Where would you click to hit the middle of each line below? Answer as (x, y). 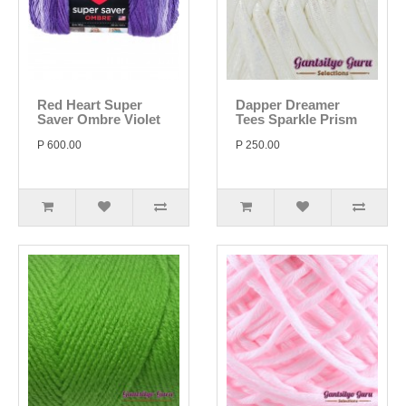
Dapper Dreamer (288, 105)
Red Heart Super (90, 105)
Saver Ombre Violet (99, 119)
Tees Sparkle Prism (296, 119)
